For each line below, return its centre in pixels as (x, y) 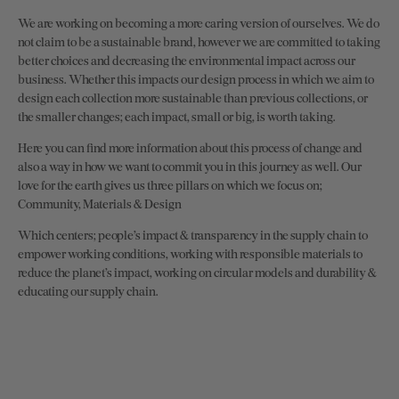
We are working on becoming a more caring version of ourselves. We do (199, 22)
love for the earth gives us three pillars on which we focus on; (170, 184)
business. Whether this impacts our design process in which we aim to (196, 78)
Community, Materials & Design (100, 203)
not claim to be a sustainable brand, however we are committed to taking (199, 41)
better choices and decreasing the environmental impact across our (187, 60)
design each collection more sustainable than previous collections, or (193, 97)
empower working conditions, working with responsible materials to (190, 253)
